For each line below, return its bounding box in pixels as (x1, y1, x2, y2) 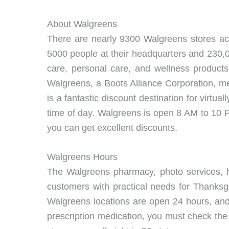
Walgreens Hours (47, 152, 118, 163)
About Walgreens (47, 18, 117, 29)
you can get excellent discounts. (47, 122, 177, 133)
